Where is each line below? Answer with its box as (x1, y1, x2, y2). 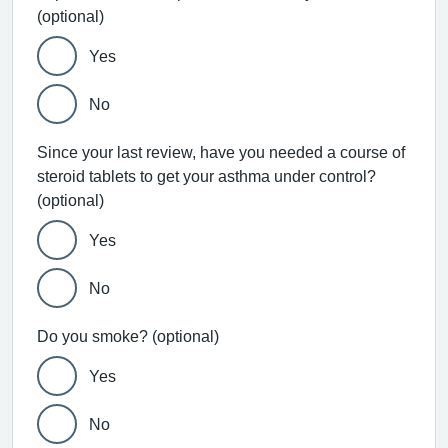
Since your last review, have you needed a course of (37, 144, 405, 160)
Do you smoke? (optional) (152, 328, 219, 344)
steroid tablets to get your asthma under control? (37, 168, 376, 184)
